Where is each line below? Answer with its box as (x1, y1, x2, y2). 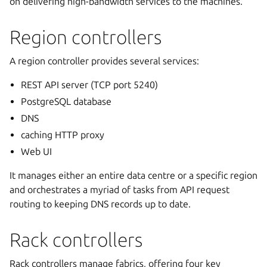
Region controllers (10, 26, 162, 48)
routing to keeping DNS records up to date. (10, 198, 191, 209)
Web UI (21, 146, 52, 157)
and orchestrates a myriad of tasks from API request (10, 184, 229, 195)
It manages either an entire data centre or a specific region (10, 170, 257, 181)
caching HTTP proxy (21, 129, 105, 140)
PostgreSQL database (21, 96, 112, 107)
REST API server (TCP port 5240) (21, 79, 159, 90)
